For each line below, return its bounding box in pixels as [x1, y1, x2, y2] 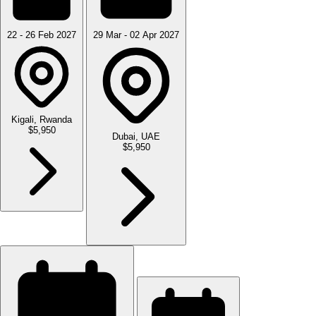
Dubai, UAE [112, 130, 160, 142]
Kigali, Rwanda [11, 114, 72, 125]
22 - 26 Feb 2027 [7, 29, 76, 40]
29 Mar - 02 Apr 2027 [93, 29, 179, 40]
